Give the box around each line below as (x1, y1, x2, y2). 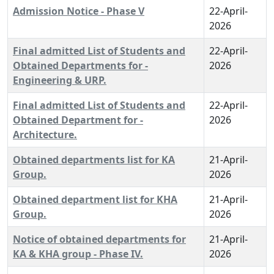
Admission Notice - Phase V (13, 4, 144, 18)
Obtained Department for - (13, 113, 143, 127)
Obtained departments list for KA (13, 153, 175, 166)
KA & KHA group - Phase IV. (13, 247, 143, 261)
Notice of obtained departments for (13, 232, 186, 246)
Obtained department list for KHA (13, 193, 177, 206)
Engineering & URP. (13, 73, 106, 87)
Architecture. (13, 128, 77, 141)
